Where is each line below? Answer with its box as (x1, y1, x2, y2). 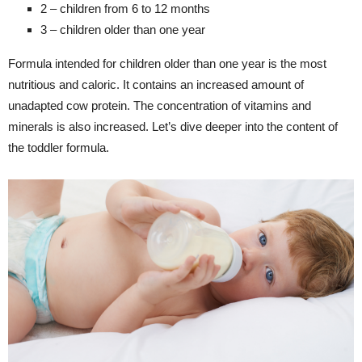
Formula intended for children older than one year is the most (8, 56, 326, 70)
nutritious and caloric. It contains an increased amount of (8, 77, 304, 91)
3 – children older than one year (40, 22, 205, 36)
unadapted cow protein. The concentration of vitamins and (8, 98, 311, 112)
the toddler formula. (8, 140, 109, 154)
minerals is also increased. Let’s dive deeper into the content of (8, 119, 338, 133)
